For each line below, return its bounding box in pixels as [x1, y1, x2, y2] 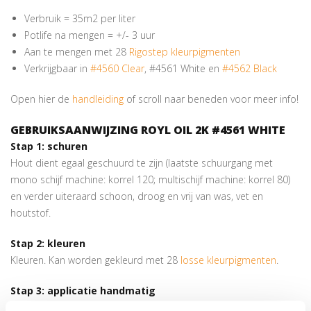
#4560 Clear [90, 62, 144, 75]
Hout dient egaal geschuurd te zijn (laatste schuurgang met [10, 156, 273, 169]
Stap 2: [10, 237, 44, 250]
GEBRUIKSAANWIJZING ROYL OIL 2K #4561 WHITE [10, 122, 285, 137]
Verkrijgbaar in [24, 62, 90, 75]
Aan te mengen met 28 [24, 45, 129, 58]
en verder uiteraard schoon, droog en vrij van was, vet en [10, 190, 263, 203]
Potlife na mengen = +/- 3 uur [24, 28, 155, 42]
